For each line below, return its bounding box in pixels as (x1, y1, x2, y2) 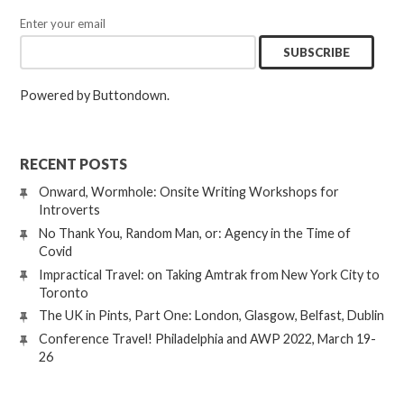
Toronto (38, 284, 88, 300)
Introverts (38, 202, 100, 218)
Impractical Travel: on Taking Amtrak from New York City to (38, 266, 380, 282)
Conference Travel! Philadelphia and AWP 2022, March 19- (38, 331, 376, 347)
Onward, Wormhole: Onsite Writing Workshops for (38, 184, 339, 200)
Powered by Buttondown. (20, 87, 170, 104)
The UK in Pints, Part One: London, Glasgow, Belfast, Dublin (38, 308, 384, 324)
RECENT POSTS (20, 154, 128, 172)
